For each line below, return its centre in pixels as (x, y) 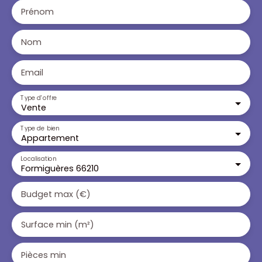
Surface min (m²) (58, 224)
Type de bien (40, 128)
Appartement (50, 138)
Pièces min (44, 255)
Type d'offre (39, 97)
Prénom (37, 11)
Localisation (39, 158)
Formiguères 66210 (60, 168)
